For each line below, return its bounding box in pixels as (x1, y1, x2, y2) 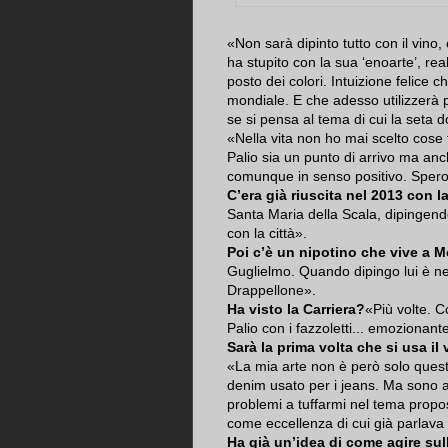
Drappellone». (227, 282, 316, 299)
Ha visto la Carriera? (227, 301, 365, 318)
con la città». (227, 225, 307, 242)
